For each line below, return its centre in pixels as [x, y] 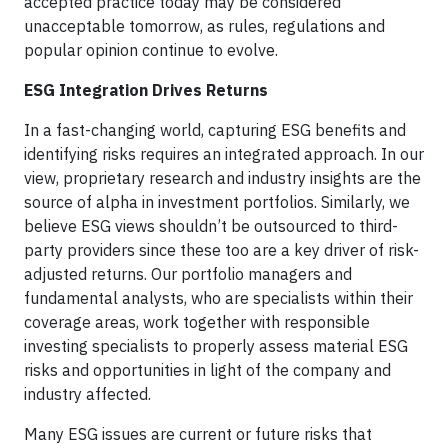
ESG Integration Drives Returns [146, 90]
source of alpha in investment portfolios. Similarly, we [217, 202]
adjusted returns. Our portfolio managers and [188, 274]
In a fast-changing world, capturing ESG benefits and [215, 130]
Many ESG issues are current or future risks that [198, 434]
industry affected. [87, 394]
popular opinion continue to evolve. [151, 50]
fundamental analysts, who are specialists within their [218, 298]
